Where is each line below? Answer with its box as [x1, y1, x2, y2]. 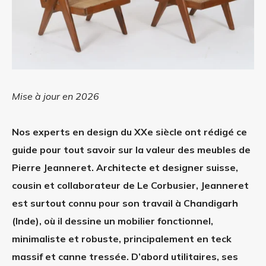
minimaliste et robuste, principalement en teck [12, 232, 232, 245]
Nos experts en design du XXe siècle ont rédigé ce [12, 125, 247, 138]
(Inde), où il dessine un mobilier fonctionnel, [12, 214, 213, 227]
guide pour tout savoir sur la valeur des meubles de [12, 143, 251, 156]
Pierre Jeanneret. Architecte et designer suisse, [12, 161, 238, 173]
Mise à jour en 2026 [12, 90, 99, 102]
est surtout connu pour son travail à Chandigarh [12, 197, 238, 209]
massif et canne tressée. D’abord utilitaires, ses [12, 250, 238, 262]
